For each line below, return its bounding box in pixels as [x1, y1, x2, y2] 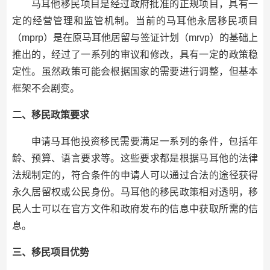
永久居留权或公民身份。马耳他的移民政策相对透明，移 [11, 187, 259, 197]
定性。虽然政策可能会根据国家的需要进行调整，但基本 [11, 66, 259, 77]
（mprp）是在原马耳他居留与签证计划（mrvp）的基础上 [11, 33, 259, 43]
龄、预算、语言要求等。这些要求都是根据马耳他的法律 [11, 153, 259, 163]
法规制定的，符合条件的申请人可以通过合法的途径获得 [11, 170, 259, 180]
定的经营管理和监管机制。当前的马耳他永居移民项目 [11, 16, 259, 26]
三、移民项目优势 [11, 247, 89, 257]
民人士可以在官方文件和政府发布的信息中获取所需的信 [11, 204, 259, 214]
